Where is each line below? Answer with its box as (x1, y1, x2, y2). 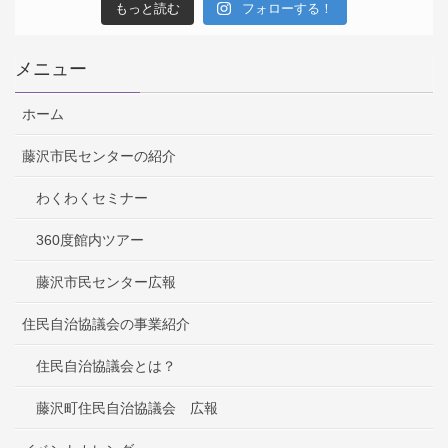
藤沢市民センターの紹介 (22, 148, 176, 165)
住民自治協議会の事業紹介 (22, 316, 190, 333)
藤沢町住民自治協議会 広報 (36, 400, 218, 417)
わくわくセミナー (36, 190, 148, 207)
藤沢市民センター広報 (36, 274, 176, 291)
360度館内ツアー (36, 232, 144, 249)
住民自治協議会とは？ (36, 358, 176, 375)
